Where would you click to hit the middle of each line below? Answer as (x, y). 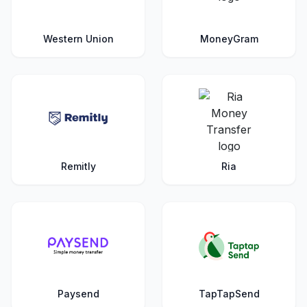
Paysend (78, 294)
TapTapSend (229, 294)
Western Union (78, 39)
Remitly (78, 166)
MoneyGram (229, 39)
